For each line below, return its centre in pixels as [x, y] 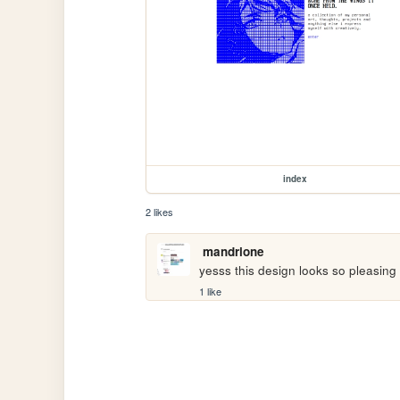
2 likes [160, 212]
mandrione [233, 252]
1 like [211, 291]
